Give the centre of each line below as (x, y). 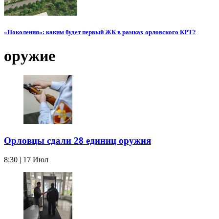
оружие (30, 55)
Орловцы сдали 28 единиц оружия (77, 141)
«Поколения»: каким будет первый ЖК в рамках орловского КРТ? (100, 32)
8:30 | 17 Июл (26, 159)
